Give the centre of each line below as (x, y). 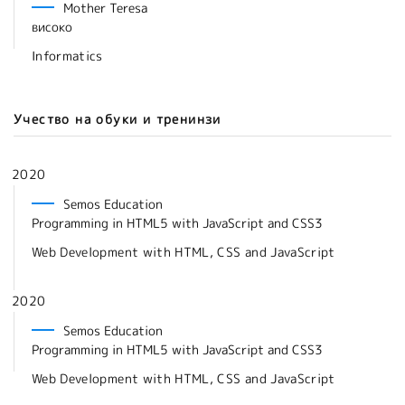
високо (52, 27)
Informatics (67, 56)
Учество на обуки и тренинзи (118, 119)
